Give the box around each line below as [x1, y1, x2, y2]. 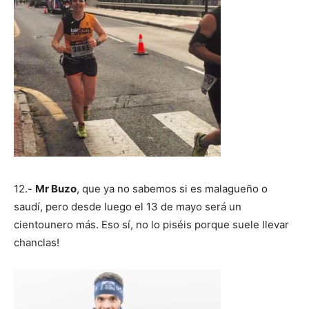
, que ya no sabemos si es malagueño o [77, 181, 268, 195]
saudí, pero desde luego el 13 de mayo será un [14, 199, 241, 213]
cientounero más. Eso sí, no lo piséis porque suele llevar [14, 217, 289, 231]
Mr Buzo [35, 181, 77, 195]
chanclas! [14, 235, 59, 249]
